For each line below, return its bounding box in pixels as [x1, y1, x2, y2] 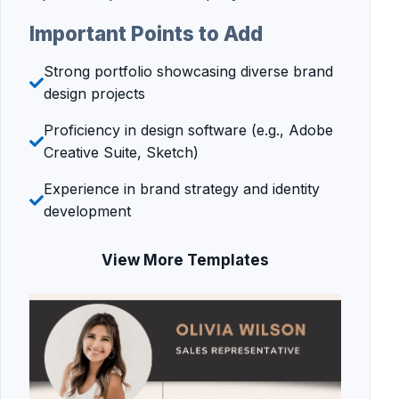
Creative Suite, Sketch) [44, 142, 199, 161]
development [44, 201, 131, 220]
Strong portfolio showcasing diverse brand [44, 61, 333, 80]
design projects [44, 84, 145, 102]
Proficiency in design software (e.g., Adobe [44, 120, 333, 139]
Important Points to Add [29, 21, 263, 46]
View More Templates [102, 250, 269, 269]
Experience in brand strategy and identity [44, 179, 320, 198]
